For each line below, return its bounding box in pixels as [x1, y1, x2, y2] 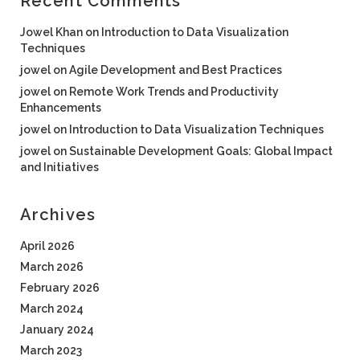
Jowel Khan [20, 26, 83, 39]
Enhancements [20, 101, 101, 114]
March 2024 [20, 302, 84, 315]
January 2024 [20, 323, 94, 336]
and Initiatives [20, 161, 99, 174]
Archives [20, 205, 96, 224]
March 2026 [20, 260, 84, 273]
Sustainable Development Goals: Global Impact [69, 145, 333, 157]
